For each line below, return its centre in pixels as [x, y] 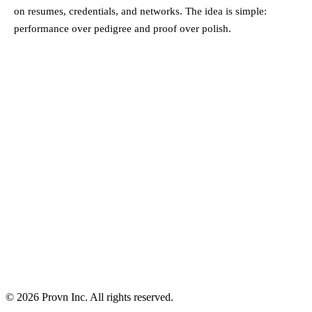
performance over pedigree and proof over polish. [123, 29]
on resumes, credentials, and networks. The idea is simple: [140, 11]
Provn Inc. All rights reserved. [106, 297]
